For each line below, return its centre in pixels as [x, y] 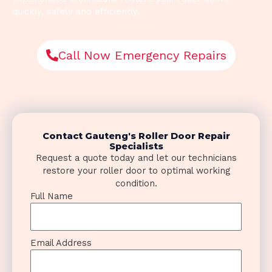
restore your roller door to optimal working [136, 171]
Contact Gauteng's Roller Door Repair [136, 136]
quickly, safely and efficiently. [76, 12]
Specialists [136, 146]
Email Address [61, 243]
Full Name [52, 196]
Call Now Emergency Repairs [142, 55]
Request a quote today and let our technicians [136, 158]
